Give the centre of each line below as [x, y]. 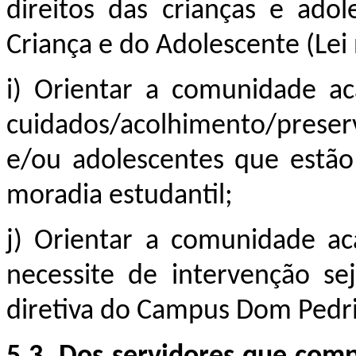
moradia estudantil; [120, 196]
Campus [186, 311]
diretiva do [72, 311]
